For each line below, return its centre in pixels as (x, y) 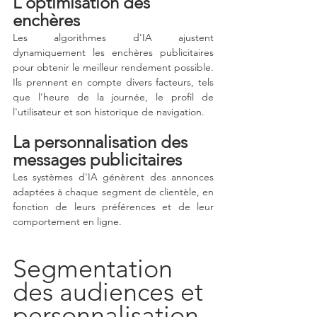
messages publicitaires (97, 160)
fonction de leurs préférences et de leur (113, 207)
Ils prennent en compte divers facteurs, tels (113, 82)
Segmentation (96, 269)
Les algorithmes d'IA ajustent (113, 38)
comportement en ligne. (67, 222)
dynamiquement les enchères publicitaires (113, 53)
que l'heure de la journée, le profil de (113, 97)
